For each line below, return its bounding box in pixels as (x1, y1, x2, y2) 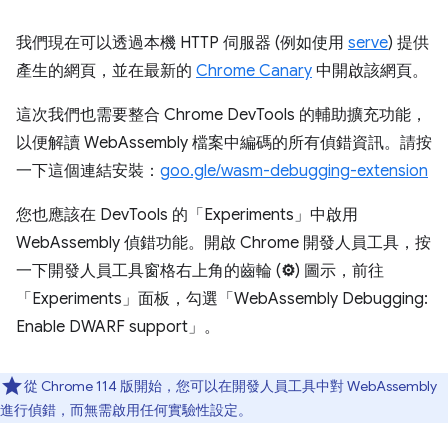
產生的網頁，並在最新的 (16, 61, 196, 81)
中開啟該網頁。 (312, 61, 428, 81)
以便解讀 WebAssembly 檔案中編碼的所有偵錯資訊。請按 (16, 133, 432, 153)
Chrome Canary (196, 61, 312, 81)
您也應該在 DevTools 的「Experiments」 (16, 205, 310, 225)
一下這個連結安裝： (16, 161, 160, 181)
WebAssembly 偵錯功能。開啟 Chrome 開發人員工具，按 (16, 233, 431, 253)
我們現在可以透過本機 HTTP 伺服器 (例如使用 (16, 33, 348, 53)
